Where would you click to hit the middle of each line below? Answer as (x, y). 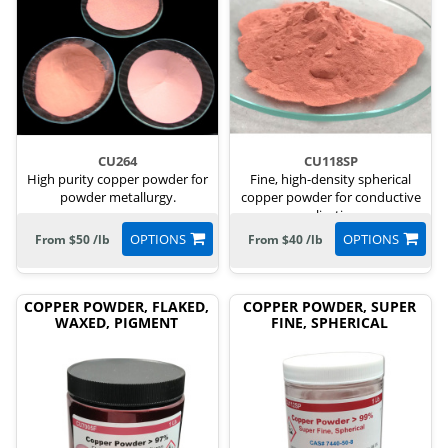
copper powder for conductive (330, 197)
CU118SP (330, 161)
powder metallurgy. (117, 197)
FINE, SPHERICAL (329, 322)
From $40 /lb (285, 239)
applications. (330, 215)
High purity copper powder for (117, 179)
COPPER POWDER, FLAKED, (116, 306)
